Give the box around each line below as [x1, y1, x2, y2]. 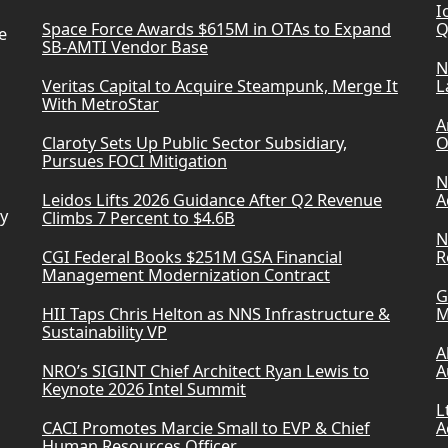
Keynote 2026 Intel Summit [41, 378, 246, 401]
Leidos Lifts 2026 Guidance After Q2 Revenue [41, 189, 382, 212]
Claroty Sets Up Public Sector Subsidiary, [41, 132, 347, 155]
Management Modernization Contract [41, 264, 330, 287]
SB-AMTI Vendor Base [41, 36, 208, 59]
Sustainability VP [41, 321, 167, 344]
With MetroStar [41, 93, 159, 116]
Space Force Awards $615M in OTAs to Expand [41, 18, 391, 41]
